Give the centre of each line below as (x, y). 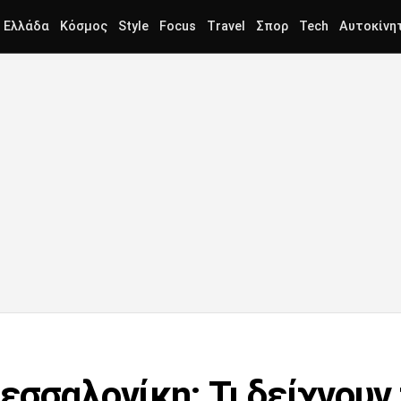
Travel (226, 26)
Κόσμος (84, 26)
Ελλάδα (26, 26)
